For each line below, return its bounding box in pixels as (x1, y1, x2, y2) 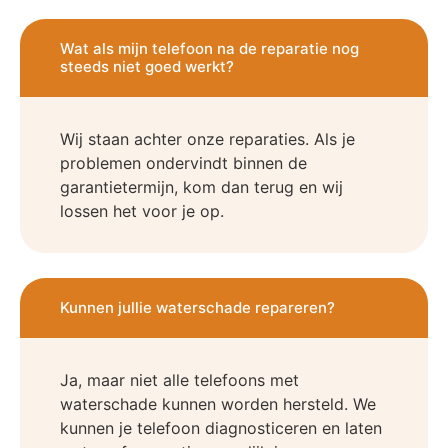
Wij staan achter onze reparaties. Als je (60, 129, 355, 150)
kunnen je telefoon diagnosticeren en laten (60, 418, 382, 439)
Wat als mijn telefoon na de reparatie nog (60, 39, 359, 59)
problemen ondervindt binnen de (60, 153, 307, 174)
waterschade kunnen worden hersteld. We (60, 394, 376, 415)
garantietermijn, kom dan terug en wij (60, 177, 343, 198)
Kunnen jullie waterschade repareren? (60, 298, 335, 318)
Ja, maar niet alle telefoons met (60, 370, 299, 391)
